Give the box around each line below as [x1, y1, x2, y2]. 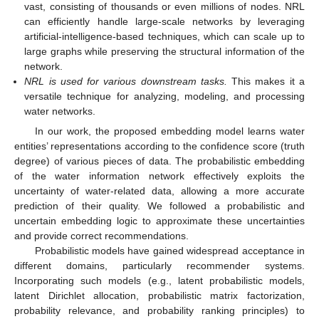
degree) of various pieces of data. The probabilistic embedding [14, 155, 305, 167]
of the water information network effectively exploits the [14, 169, 305, 182]
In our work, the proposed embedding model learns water [34, 125, 305, 137]
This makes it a [226, 75, 305, 87]
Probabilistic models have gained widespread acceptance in [34, 244, 305, 256]
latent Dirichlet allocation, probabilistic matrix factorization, [14, 289, 305, 301]
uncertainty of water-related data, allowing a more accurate [14, 184, 305, 197]
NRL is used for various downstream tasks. [24, 75, 227, 87]
